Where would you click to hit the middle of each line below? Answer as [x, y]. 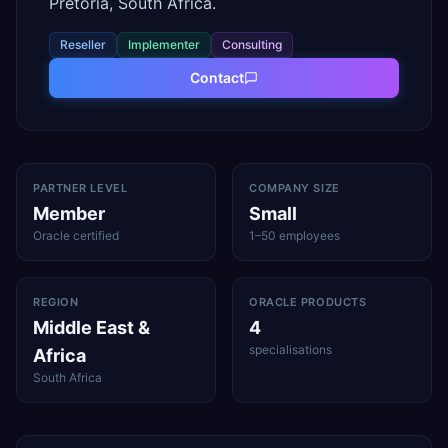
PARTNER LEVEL [80, 188]
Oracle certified [76, 235]
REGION [56, 302]
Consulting [252, 44]
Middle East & [91, 327]
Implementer [164, 44]
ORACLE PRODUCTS [308, 302]
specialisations [290, 349]
